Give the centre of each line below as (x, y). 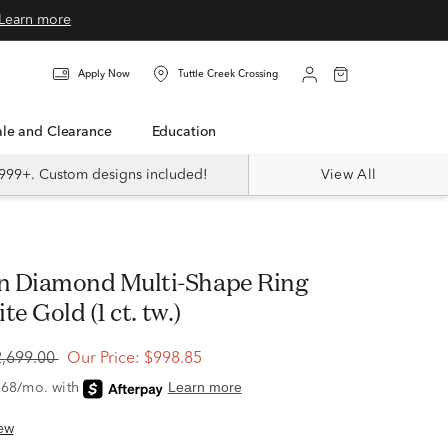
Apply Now (104, 74)
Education (188, 132)
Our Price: (103, 359)
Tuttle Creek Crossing (228, 74)
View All (348, 175)
